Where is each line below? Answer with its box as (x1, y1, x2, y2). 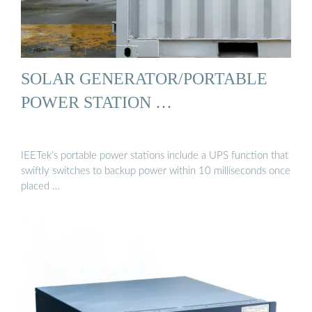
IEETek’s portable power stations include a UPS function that (21, 150, 288, 162)
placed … (21, 181, 60, 192)
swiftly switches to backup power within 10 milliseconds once (21, 166, 290, 177)
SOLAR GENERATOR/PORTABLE (21, 68, 267, 88)
